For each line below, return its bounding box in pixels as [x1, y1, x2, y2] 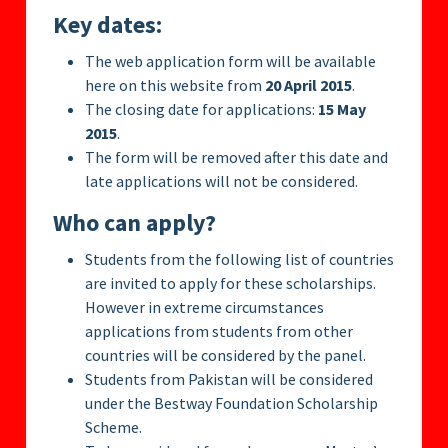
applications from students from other [85, 321, 353, 342]
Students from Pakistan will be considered [85, 369, 373, 390]
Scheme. [85, 417, 142, 438]
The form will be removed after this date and [85, 147, 388, 168]
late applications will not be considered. [85, 171, 358, 192]
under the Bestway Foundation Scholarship [85, 393, 378, 414]
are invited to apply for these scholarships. [85, 273, 376, 294]
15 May [318, 99, 366, 120]
